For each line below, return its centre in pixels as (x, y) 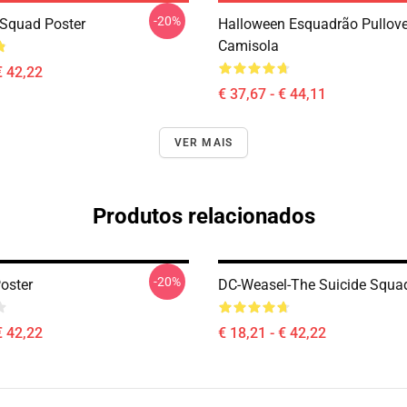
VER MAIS (203, 143)
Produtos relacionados (203, 216)
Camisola (248, 46)
